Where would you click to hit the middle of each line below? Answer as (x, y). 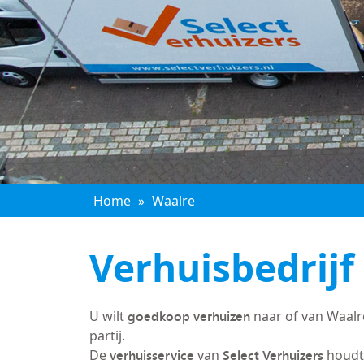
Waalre (173, 201)
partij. (107, 336)
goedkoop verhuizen (188, 316)
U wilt (108, 316)
